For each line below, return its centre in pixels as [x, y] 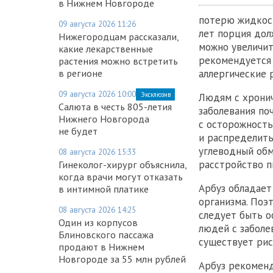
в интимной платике [104, 189]
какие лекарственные [106, 48]
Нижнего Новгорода [104, 119]
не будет [78, 131]
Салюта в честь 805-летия [115, 106]
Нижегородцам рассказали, [119, 36]
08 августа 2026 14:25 [97, 209]
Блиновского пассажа [106, 234]
